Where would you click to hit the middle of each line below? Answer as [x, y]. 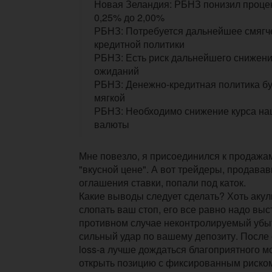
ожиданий [117, 70]
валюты [112, 124]
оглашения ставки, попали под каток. [164, 182]
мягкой [110, 97]
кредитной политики [139, 44]
